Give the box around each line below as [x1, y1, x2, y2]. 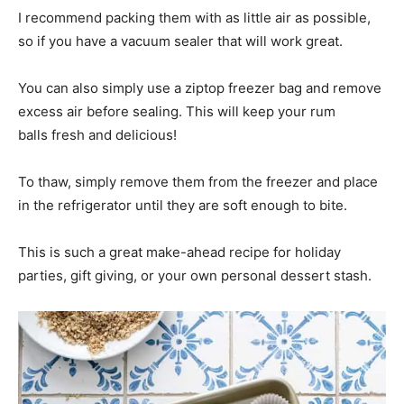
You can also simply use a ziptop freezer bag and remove [18, 79, 381, 97]
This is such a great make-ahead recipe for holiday [18, 243, 341, 262]
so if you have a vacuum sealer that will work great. [18, 32, 343, 50]
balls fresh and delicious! [18, 126, 177, 144]
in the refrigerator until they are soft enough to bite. [18, 197, 347, 215]
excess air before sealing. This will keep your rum [18, 103, 335, 121]
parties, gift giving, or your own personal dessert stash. [18, 267, 372, 285]
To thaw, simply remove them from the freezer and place [18, 173, 378, 191]
